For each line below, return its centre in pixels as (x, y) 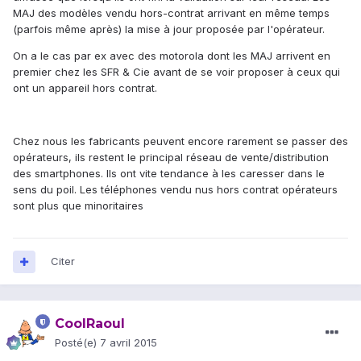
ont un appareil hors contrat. (85, 88)
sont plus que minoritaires (78, 206)
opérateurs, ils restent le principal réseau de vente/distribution (171, 158)
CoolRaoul (90, 324)
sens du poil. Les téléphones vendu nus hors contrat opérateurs (175, 190)
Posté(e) (77, 343)
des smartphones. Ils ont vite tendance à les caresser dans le (169, 174)
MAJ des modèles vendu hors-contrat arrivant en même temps (171, 13)
